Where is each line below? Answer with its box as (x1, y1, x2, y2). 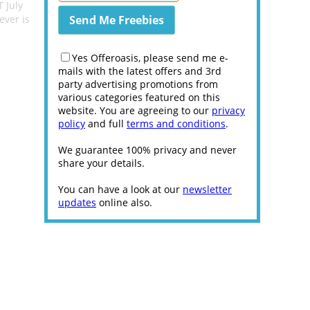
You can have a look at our (58, 183, 183, 196)
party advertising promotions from (58, 77, 218, 91)
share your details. (58, 156, 145, 170)
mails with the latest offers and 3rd (58, 64, 221, 77)
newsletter (183, 183, 232, 196)
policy (58, 117, 85, 130)
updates (58, 196, 96, 209)
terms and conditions (127, 117, 226, 130)
